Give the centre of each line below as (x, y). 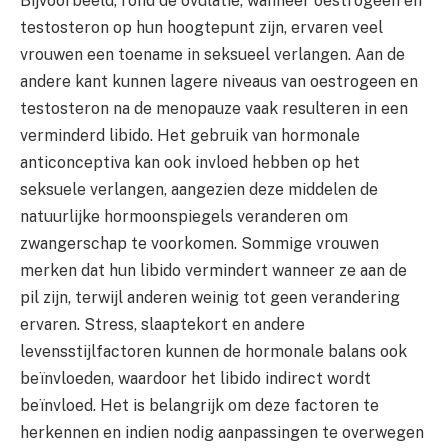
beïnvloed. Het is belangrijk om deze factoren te (199, 405)
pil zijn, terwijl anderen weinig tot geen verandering (210, 297)
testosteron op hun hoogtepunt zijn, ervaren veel (201, 27)
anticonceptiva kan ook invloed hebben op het (190, 162)
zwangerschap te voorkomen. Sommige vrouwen (199, 243)
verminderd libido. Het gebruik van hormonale (190, 135)
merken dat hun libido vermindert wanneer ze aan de (213, 270)
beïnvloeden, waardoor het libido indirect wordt (195, 378)
